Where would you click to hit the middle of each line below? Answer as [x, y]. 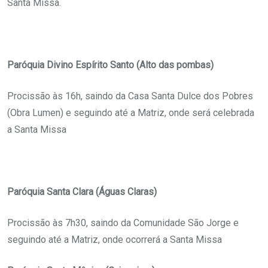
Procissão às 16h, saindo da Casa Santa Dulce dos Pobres [130, 96]
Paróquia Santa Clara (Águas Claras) [82, 192]
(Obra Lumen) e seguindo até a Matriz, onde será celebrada [131, 113]
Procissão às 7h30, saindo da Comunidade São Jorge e [123, 223]
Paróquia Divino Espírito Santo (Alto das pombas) [110, 65]
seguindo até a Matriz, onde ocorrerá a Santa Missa [115, 240]
